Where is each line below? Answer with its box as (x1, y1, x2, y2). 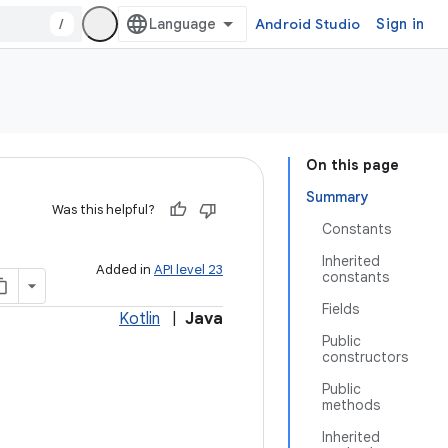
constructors (322, 348, 408, 366)
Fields (322, 300, 359, 318)
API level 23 (154, 261, 223, 278)
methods (322, 396, 380, 414)
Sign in (376, 15, 424, 33)
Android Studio (254, 15, 361, 33)
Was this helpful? (52, 201, 155, 218)
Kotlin (119, 309, 160, 329)
